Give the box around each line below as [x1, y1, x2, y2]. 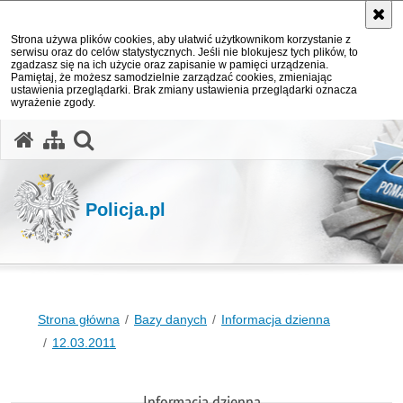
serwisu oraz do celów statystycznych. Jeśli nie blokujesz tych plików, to [11, 46, 358, 58]
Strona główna [38, 312, 120, 327]
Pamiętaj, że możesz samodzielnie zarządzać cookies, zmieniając [11, 71, 332, 84]
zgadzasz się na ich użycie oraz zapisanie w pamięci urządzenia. [11, 58, 328, 71]
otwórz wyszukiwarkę [92, 125, 293, 150]
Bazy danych [134, 312, 207, 327]
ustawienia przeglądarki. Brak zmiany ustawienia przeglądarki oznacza [11, 84, 357, 96]
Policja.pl [85, 199, 166, 219]
